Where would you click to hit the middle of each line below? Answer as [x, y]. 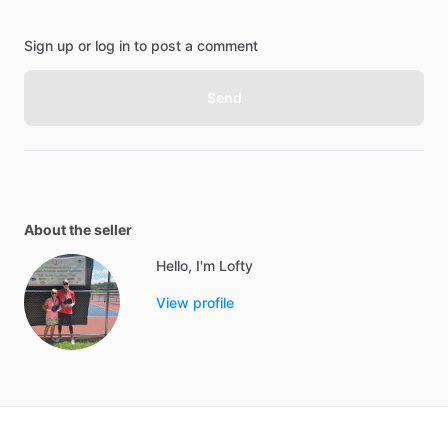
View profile [195, 302]
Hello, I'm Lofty [204, 265]
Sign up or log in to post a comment [141, 45]
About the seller [78, 229]
